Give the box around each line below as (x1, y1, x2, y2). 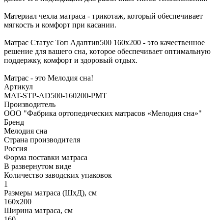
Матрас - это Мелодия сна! (4, 73, 93, 82)
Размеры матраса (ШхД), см (4, 188, 97, 197)
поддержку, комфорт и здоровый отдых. (4, 55, 137, 64)
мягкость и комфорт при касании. (4, 20, 116, 29)
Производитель (4, 100, 55, 109)
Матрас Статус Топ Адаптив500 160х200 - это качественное (4, 38, 205, 47)
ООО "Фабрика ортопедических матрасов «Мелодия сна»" (4, 109, 202, 117)
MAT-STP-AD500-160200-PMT (4, 91, 107, 100)
